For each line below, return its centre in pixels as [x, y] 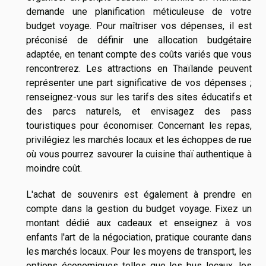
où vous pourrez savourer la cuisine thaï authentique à [139, 154]
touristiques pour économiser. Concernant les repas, [139, 126]
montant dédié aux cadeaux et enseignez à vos [139, 223]
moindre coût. [54, 169]
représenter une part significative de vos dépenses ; [139, 83]
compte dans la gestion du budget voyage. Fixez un [139, 209]
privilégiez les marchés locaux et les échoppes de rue [139, 140]
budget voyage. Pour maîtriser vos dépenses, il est [139, 26]
